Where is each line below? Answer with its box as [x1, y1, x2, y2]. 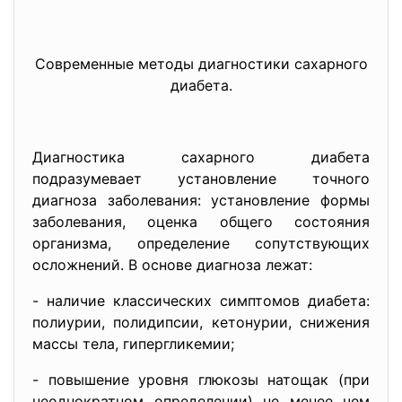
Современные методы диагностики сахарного [34, 55, 368, 73]
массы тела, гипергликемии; [32, 335, 234, 353]
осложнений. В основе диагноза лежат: [32, 256, 312, 274]
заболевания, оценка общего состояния [32, 213, 370, 231]
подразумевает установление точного [32, 170, 370, 188]
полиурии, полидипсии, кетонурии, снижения [32, 313, 370, 331]
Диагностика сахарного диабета [32, 148, 370, 166]
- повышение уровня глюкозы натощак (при [32, 371, 370, 389]
